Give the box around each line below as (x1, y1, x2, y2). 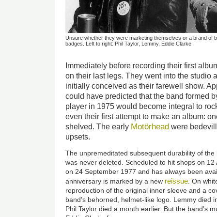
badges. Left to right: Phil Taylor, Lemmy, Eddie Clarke (65, 40, 192, 46)
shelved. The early (65, 123, 131, 131)
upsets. (65, 133, 91, 141)
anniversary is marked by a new (65, 177, 165, 186)
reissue (165, 177, 188, 186)
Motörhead (131, 122, 170, 132)
